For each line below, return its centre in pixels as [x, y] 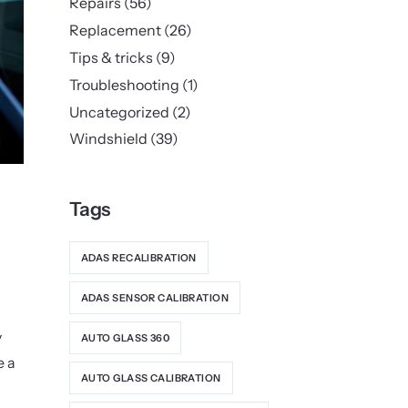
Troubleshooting [124, 84]
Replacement [115, 31]
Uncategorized [119, 112]
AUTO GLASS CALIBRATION [151, 377]
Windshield [108, 139]
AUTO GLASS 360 [126, 337]
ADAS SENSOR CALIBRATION [155, 297]
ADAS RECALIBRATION [139, 257]
